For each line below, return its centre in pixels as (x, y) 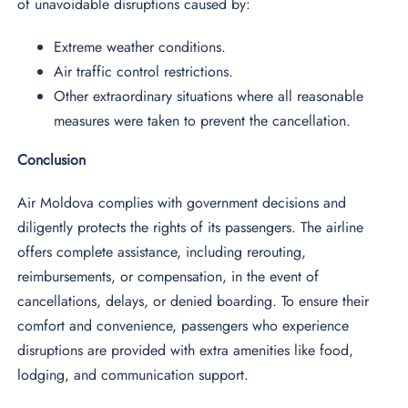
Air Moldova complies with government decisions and (182, 203)
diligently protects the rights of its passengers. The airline (191, 228)
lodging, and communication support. (136, 375)
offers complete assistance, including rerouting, (162, 252)
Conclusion (52, 160)
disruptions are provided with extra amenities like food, (186, 351)
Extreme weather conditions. (140, 47)
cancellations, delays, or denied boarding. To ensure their (194, 301)
